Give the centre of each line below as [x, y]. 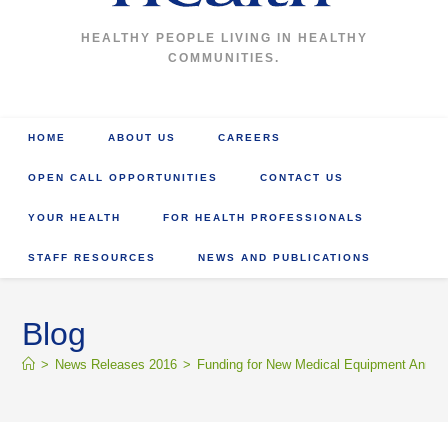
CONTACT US [302, 177]
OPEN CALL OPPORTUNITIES [123, 177]
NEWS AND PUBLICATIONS [285, 257]
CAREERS [250, 137]
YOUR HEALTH [75, 217]
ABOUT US [142, 137]
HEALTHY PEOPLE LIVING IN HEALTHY [224, 38]
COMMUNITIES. [224, 58]
